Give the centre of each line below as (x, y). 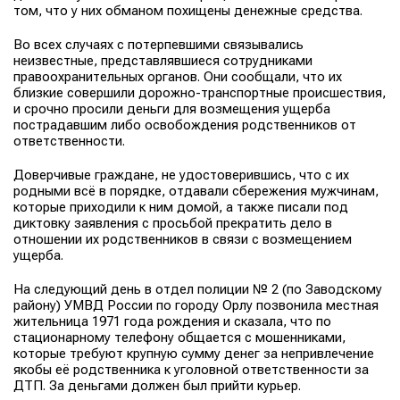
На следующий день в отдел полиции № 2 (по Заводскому (198, 289)
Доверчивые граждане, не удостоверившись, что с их (181, 175)
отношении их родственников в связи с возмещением (183, 239)
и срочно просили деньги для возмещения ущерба (172, 109)
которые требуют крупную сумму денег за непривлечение (194, 354)
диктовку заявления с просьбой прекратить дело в (173, 223)
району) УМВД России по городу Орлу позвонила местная (196, 305)
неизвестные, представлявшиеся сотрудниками (163, 61)
